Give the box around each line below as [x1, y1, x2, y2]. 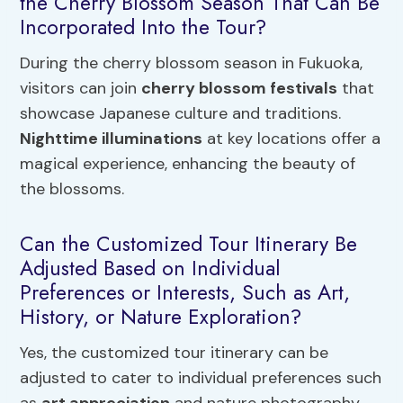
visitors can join [20, 76, 142, 99]
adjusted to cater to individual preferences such [20, 366, 382, 389]
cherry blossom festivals [141, 76, 338, 99]
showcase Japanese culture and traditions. [20, 102, 342, 124]
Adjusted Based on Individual [20, 253, 282, 284]
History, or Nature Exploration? [20, 301, 302, 333]
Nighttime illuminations [20, 127, 203, 149]
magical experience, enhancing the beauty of [20, 152, 356, 175]
